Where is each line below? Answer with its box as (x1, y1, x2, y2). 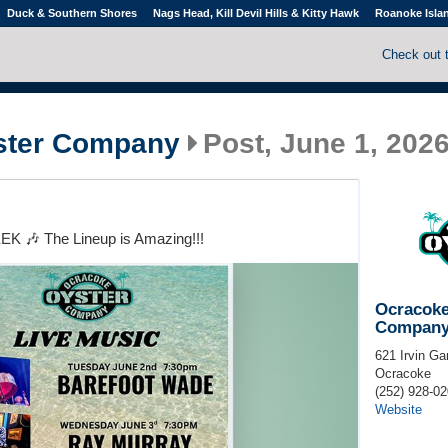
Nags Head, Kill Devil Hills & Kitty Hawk (152, 7, 359, 19)
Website (374, 402, 422, 417)
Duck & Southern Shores (6, 7, 137, 19)
